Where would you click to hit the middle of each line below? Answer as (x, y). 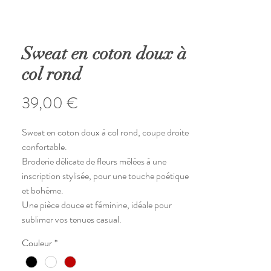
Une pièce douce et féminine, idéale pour (97, 205)
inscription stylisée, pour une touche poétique (105, 176)
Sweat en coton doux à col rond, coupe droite (105, 132)
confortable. (44, 147)
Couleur (37, 243)
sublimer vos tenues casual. (72, 220)
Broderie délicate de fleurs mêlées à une (94, 162)
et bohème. (43, 191)
